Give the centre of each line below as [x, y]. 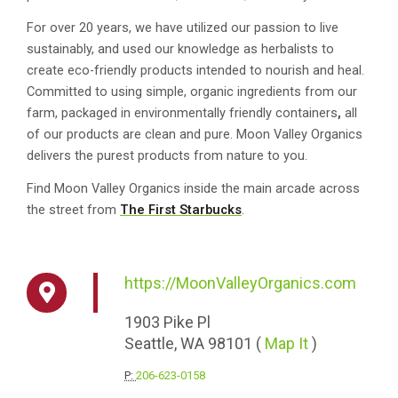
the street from [73, 209]
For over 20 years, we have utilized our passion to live [183, 27]
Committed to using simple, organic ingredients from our [192, 91]
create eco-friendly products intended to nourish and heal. [195, 70]
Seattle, [152, 343]
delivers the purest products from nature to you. [167, 155]
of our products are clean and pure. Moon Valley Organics [195, 134]
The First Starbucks [181, 209]
